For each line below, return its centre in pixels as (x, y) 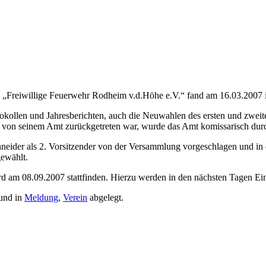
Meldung (41, 198)
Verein (75, 198)
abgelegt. (105, 198)
